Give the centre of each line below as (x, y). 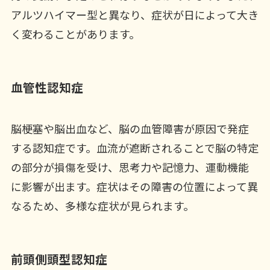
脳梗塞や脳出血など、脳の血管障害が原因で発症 (130, 129)
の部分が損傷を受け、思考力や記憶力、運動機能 (130, 167)
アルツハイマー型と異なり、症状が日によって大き (134, 14)
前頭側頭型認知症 (59, 259)
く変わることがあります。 (75, 33)
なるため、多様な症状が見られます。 (102, 206)
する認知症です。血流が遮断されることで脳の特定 (134, 148)
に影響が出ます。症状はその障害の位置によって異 (134, 187)
